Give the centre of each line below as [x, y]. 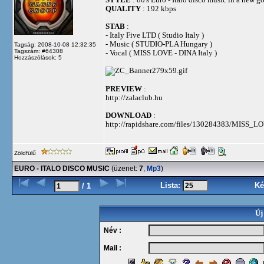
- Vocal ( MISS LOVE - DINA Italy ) [161, 53]
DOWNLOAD [128, 115]
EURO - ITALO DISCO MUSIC [62, 169]
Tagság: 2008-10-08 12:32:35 [55, 44]
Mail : [110, 248]
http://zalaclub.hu [134, 98]
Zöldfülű [26, 153]
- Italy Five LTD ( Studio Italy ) [155, 35]
